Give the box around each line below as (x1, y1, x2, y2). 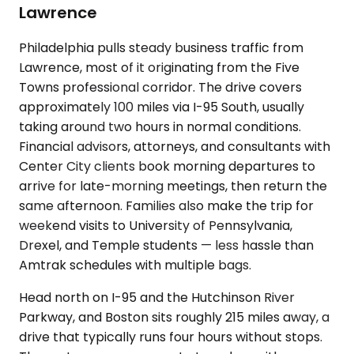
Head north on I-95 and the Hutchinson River (19, 288, 295, 307)
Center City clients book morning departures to (19, 157, 315, 175)
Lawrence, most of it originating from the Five (19, 58, 299, 77)
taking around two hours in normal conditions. (19, 118, 301, 136)
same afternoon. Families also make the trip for (19, 197, 314, 215)
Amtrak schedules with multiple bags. (19, 256, 251, 274)
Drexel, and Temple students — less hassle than (19, 236, 314, 254)
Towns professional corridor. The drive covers (19, 78, 302, 96)
